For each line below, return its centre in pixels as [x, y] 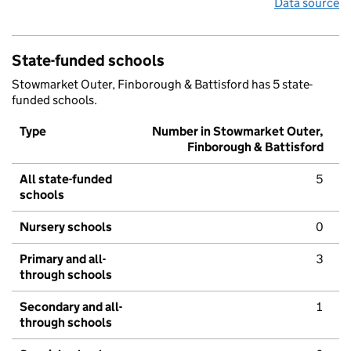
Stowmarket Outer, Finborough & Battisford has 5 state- [162, 85]
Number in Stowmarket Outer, [238, 132]
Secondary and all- [71, 307]
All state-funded [66, 179]
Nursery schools [66, 227]
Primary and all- [63, 259]
